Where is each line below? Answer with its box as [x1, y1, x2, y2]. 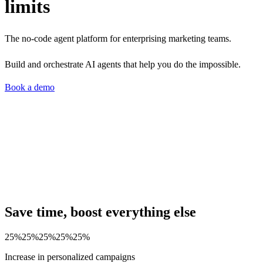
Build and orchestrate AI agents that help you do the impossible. [5, 59, 241, 69]
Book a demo [5, 82, 55, 92]
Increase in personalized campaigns [5, 251, 135, 262]
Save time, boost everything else [5, 204, 196, 220]
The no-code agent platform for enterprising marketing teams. [5, 33, 234, 43]
